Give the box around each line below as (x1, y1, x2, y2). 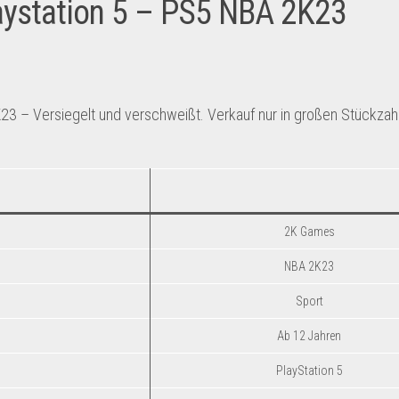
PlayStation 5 (275, 363, 343, 378)
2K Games (283, 224, 335, 239)
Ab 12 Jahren (277, 329, 341, 343)
